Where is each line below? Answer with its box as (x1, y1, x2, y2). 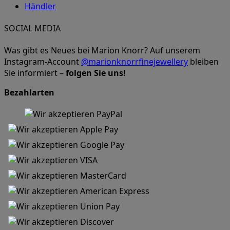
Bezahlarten (4, 87, 54, 99)
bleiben (188, 56, 219, 68)
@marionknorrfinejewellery (81, 56, 188, 68)
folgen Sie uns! (66, 67, 126, 79)
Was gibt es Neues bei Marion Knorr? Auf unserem (4, 45, 200, 56)
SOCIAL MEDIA (4, 22, 61, 34)
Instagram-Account (4, 56, 81, 68)
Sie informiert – (4, 67, 66, 79)
